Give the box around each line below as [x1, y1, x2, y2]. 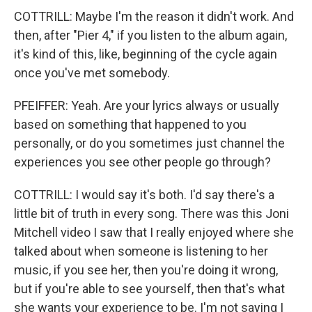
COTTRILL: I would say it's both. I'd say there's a [14, 187, 274, 202]
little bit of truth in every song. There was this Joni [14, 206, 289, 221]
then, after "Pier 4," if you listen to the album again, [14, 28, 287, 42]
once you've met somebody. [14, 65, 170, 80]
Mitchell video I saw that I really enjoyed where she [14, 225, 294, 240]
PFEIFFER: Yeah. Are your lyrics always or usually [14, 98, 279, 113]
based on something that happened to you [14, 117, 247, 132]
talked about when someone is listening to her [14, 244, 268, 258]
